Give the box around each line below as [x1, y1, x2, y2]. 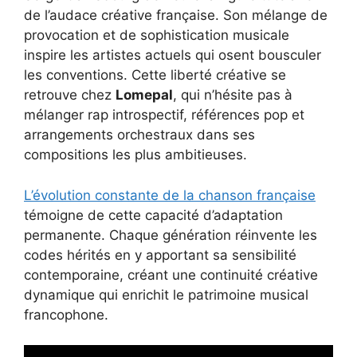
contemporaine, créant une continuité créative [24, 266, 318, 283]
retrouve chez [24, 87, 116, 104]
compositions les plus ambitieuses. [24, 147, 247, 163]
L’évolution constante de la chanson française [24, 186, 316, 203]
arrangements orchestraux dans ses [24, 127, 255, 143]
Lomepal [116, 87, 173, 104]
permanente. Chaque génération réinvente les [24, 226, 317, 243]
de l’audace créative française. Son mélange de [24, 7, 328, 24]
